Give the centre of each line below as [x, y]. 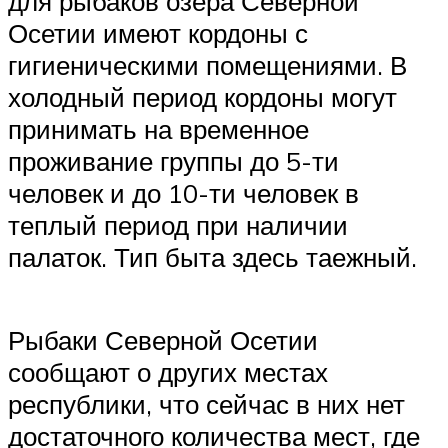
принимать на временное [158, 129]
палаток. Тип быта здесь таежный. [212, 257]
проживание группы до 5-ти [173, 161]
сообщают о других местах [168, 372]
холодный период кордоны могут [202, 97]
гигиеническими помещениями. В [207, 65]
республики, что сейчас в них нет [206, 404]
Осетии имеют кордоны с [158, 33]
